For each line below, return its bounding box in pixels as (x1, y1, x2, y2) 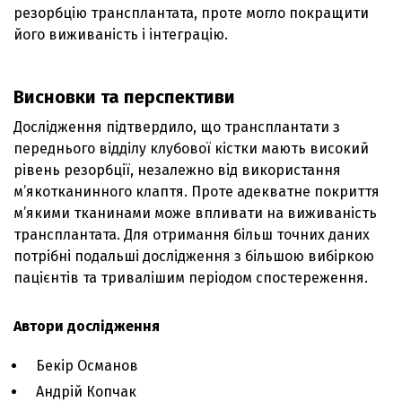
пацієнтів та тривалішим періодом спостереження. (13, 268, 368, 286)
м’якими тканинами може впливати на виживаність (13, 204, 377, 222)
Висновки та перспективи (13, 85, 235, 108)
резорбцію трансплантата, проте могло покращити (13, 4, 369, 22)
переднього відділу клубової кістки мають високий (13, 139, 369, 157)
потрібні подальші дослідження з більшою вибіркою (13, 247, 374, 265)
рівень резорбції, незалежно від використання (13, 161, 341, 179)
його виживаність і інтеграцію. (13, 25, 228, 43)
